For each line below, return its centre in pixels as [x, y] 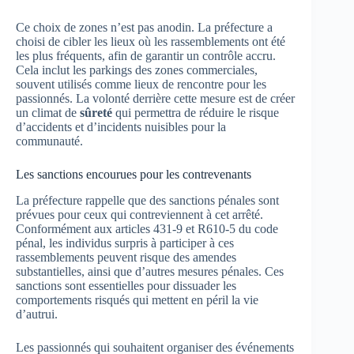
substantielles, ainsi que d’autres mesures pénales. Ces [150, 271]
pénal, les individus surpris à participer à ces [125, 243]
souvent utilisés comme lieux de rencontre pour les [141, 84]
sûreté [96, 112]
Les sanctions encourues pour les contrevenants [134, 174]
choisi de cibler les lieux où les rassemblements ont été [151, 41]
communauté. [49, 141]
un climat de [48, 112]
